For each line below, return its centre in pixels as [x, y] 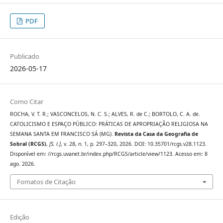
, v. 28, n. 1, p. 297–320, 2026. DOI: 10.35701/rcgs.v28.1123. [133, 144]
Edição [19, 217]
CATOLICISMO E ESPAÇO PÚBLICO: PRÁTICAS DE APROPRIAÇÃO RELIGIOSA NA [109, 124]
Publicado [24, 56]
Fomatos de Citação [46, 181]
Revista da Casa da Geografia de [156, 134]
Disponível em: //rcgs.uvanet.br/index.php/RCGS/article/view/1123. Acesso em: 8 [109, 154]
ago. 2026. [22, 164]
